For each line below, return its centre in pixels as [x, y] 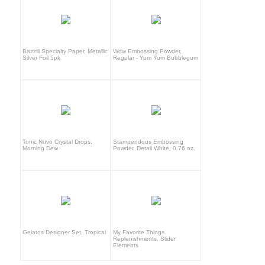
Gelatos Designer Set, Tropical [64, 232]
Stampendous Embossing [148, 141]
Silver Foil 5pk [42, 57]
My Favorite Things [139, 232]
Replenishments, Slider [145, 238]
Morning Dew [41, 148]
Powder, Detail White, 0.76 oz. [154, 148]
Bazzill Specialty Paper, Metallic [65, 51]
